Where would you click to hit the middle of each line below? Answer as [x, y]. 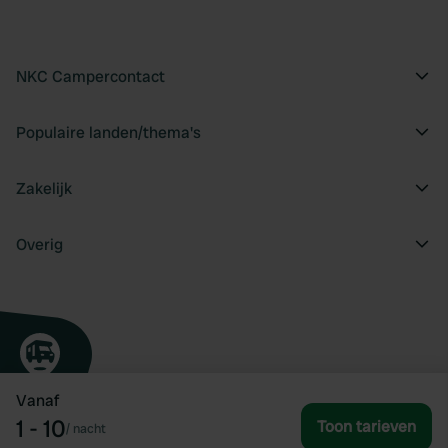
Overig [39, 244]
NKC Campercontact [90, 76]
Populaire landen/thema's [108, 132]
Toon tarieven [366, 426]
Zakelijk [44, 188]
